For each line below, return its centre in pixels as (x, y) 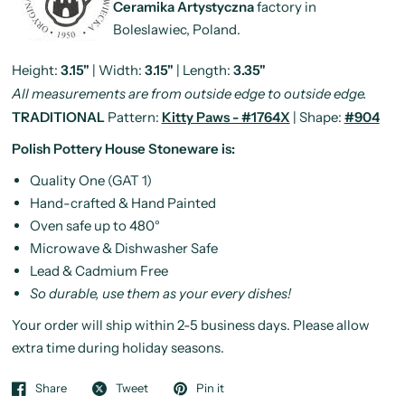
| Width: (117, 70)
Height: (36, 70)
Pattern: (133, 117)
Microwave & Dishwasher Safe (123, 248)
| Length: (203, 70)
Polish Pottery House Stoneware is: (123, 148)
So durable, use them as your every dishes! (160, 293)
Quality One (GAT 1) (90, 180)
